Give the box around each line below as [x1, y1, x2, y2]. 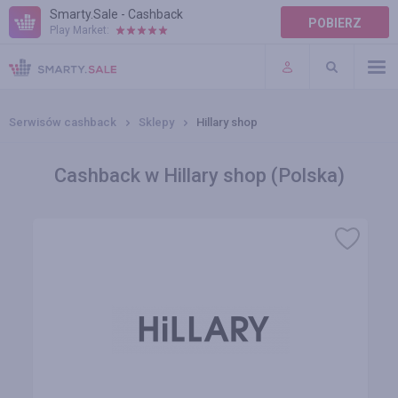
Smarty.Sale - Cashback [50, 7, 183, 21]
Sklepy [139, 115, 174, 129]
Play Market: [50, 24, 109, 36]
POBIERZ [308, 16, 362, 30]
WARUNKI [9, 64, 65, 78]
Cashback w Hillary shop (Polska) [53, 164, 345, 187]
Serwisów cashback [9, 115, 116, 129]
